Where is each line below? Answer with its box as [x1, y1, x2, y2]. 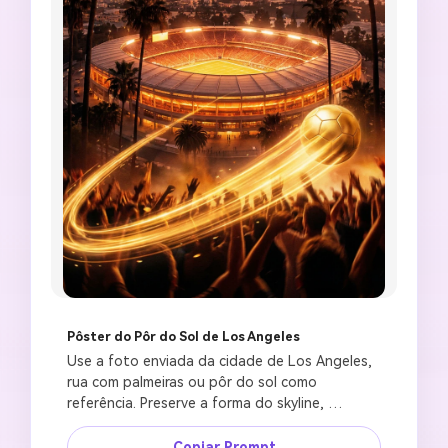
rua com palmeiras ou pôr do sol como [67, 374, 317, 391]
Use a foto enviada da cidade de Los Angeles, [67, 353, 372, 370]
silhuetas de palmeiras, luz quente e [67, 416, 303, 433]
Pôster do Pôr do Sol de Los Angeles [67, 329, 300, 345]
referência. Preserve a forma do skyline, [67, 395, 324, 412]
